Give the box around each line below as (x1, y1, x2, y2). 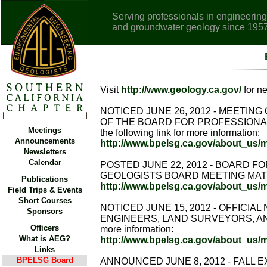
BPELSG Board (16, 256, 73, 265)
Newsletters (23, 147, 66, 156)
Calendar (28, 158, 61, 167)
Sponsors (27, 207, 63, 216)
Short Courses (18, 196, 72, 205)
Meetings (28, 126, 61, 135)
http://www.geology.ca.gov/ (121, 85, 241, 95)
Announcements (14, 136, 75, 145)
